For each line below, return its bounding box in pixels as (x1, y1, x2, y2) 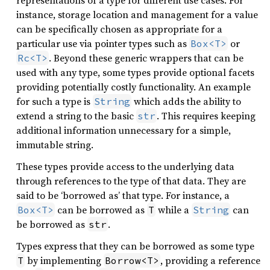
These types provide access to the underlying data (16, 160, 234, 173)
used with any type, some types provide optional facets (16, 66, 254, 79)
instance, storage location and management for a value (16, 8, 258, 21)
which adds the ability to (131, 95, 241, 108)
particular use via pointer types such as (16, 37, 189, 50)
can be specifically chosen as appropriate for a (16, 22, 222, 36)
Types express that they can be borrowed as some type (16, 239, 254, 253)
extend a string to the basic (16, 109, 136, 122)
